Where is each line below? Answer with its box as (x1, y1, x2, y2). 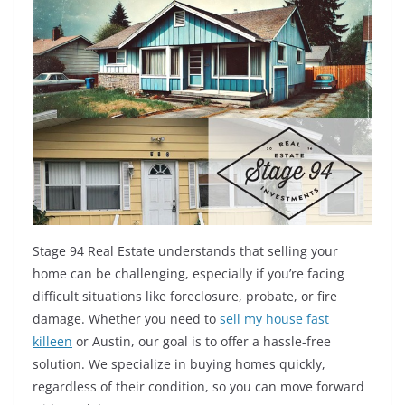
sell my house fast (220, 310, 329, 327)
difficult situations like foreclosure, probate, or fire (33, 287, 337, 305)
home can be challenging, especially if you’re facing (33, 265, 344, 282)
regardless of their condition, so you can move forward (33, 378, 364, 395)
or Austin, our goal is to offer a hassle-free (72, 333, 331, 350)
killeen (33, 333, 72, 350)
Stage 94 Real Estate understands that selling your (33, 242, 338, 259)
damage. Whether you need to (33, 310, 220, 327)
